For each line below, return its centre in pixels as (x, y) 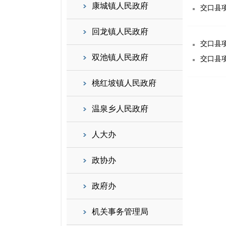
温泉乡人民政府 (120, 109)
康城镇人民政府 (120, 6)
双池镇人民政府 (120, 57)
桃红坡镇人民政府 (124, 83)
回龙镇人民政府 (120, 32)
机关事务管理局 (120, 212)
